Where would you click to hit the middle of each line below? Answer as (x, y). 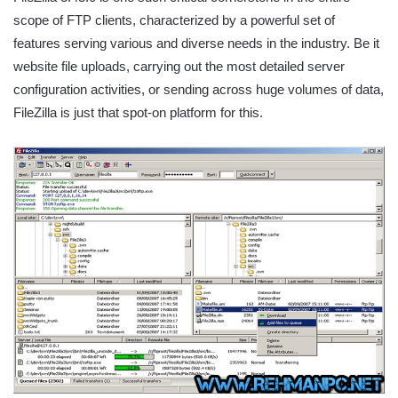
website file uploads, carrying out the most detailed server (179, 66)
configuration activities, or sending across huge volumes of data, (199, 89)
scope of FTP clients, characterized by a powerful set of (174, 20)
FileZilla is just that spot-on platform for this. (138, 112)
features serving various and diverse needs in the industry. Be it (196, 43)
